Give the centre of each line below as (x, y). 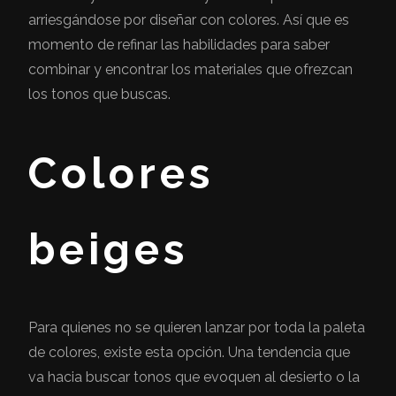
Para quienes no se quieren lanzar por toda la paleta (197, 328)
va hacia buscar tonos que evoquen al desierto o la (194, 377)
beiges (108, 250)
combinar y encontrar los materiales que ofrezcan (190, 69)
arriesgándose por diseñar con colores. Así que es (189, 19)
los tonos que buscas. (101, 94)
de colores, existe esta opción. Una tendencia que (189, 353)
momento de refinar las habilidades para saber (179, 44)
